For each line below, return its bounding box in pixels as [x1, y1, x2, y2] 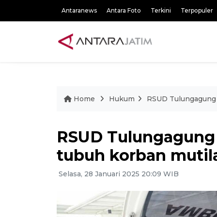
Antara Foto [107, 7, 141, 14]
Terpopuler [181, 7, 213, 14]
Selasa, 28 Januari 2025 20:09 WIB [57, 170, 179, 178]
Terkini [151, 7, 171, 14]
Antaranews [62, 7, 97, 14]
